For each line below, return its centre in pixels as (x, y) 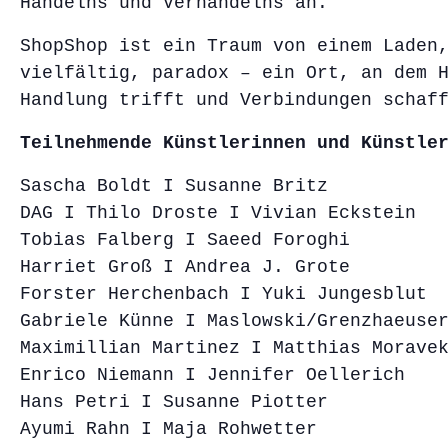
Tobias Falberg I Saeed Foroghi (185, 239)
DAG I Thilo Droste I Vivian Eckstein (218, 212)
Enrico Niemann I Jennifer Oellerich (212, 374)
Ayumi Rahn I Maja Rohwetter (168, 428)
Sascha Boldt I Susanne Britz (174, 185)
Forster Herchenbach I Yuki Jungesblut (223, 293)
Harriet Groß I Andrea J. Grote (185, 266)
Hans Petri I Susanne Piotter (174, 401)
